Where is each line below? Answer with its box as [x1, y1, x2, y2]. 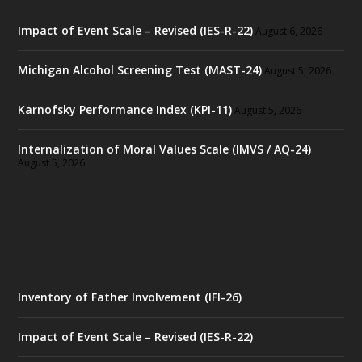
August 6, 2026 [255, 23, 323, 38]
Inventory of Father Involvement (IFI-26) [18, 288, 242, 305]
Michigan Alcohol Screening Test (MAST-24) [18, 61, 263, 78]
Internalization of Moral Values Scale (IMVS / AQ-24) [18, 141, 312, 157]
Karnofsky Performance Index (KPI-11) [18, 101, 233, 117]
